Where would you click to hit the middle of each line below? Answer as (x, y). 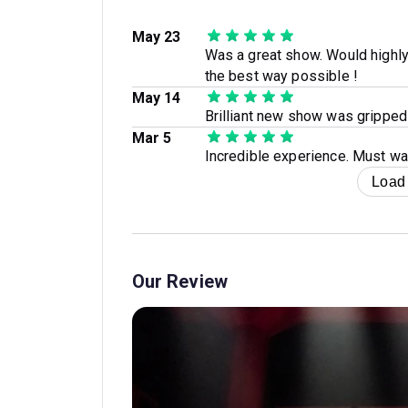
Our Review (180, 282)
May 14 (156, 98)
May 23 (156, 37)
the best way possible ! (281, 76)
